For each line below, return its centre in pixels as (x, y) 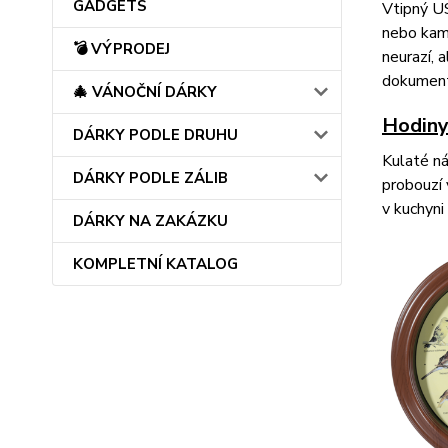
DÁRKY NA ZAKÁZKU (150, 221)
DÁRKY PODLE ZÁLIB (150, 178)
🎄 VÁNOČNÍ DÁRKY (145, 92)
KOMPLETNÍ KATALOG (155, 264)
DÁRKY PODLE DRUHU (155, 135)
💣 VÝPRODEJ (121, 49)
